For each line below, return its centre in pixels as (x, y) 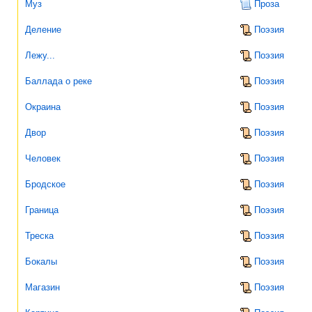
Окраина (43, 107)
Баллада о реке (58, 81)
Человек (43, 158)
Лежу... (40, 55)
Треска (39, 235)
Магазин (42, 287)
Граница (42, 210)
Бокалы (41, 261)
